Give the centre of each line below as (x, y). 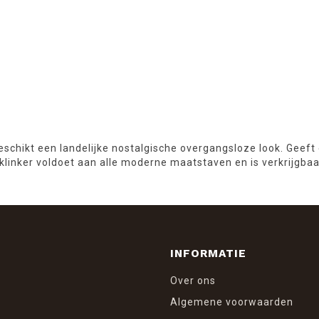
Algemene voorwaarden (232, 302)
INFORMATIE (208, 253)
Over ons (193, 280)
